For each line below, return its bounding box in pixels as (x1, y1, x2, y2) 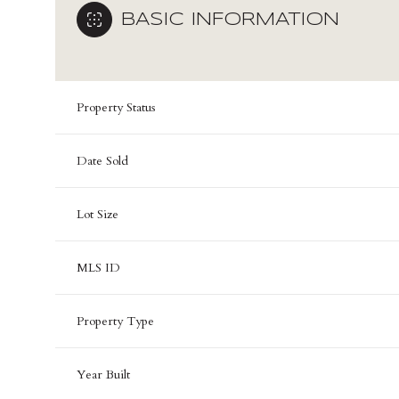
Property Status (77, 99, 156, 117)
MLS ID (77, 259, 120, 277)
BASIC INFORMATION (121, 11, 339, 28)
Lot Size (77, 206, 118, 224)
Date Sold (77, 152, 128, 170)
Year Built (77, 366, 130, 384)
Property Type (77, 313, 154, 330)
